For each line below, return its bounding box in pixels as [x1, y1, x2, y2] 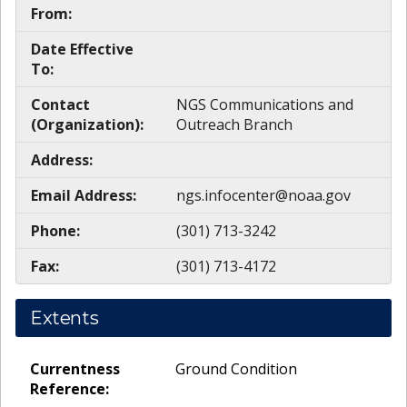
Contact [31, 94, 90, 114]
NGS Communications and [176, 94, 353, 114]
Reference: [30, 378, 109, 399]
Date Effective [31, 38, 134, 59]
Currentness [30, 358, 120, 379]
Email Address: [31, 184, 136, 205]
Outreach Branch [176, 114, 293, 134]
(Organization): [31, 114, 144, 134]
